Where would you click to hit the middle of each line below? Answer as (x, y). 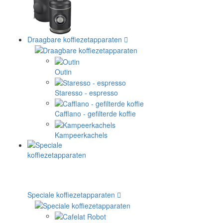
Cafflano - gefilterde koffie (95, 114)
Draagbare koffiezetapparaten (75, 39)
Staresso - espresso (86, 92)
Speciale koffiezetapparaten (71, 194)
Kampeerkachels (81, 135)
